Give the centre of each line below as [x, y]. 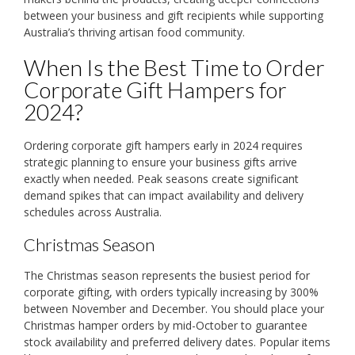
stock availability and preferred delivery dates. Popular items [177, 342]
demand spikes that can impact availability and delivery [164, 195]
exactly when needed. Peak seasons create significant [161, 178]
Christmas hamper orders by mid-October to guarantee [166, 326]
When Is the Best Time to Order [174, 67]
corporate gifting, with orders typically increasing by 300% [171, 292]
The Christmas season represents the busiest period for [167, 276]
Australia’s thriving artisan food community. [134, 32]
